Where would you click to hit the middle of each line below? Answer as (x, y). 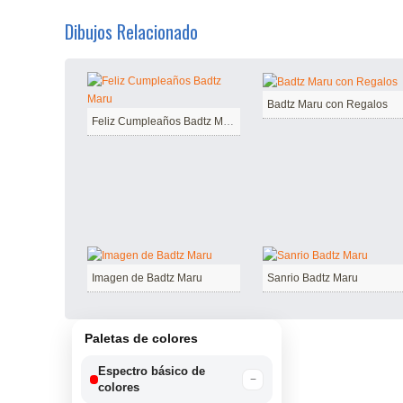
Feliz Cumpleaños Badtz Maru (228, 121)
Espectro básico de (152, 372)
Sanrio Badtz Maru (313, 278)
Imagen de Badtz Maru (147, 278)
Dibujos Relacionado (131, 31)
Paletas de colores (141, 339)
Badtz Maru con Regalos (327, 104)
